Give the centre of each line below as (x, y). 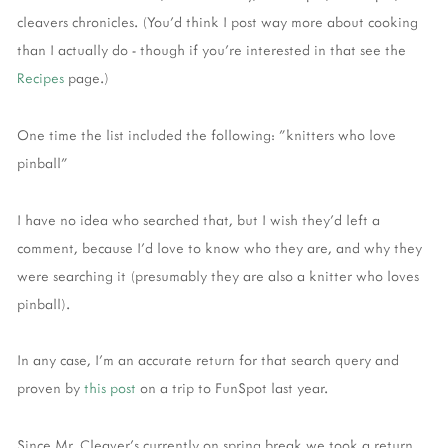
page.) (86, 78)
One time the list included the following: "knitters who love (206, 134)
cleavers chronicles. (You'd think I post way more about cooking (217, 22)
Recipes (40, 78)
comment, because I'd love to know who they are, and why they (219, 247)
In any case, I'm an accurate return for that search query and (208, 360)
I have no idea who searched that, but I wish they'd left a (198, 219)
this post (112, 388)
